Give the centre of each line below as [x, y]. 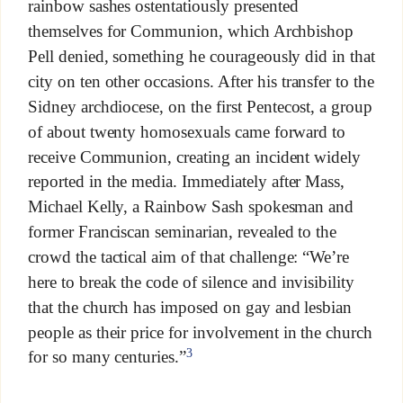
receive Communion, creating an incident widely [194, 157]
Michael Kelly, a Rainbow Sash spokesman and [191, 207]
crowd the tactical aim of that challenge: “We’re [188, 257]
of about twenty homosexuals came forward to [187, 131]
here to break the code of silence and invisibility [191, 282]
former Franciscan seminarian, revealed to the [182, 232]
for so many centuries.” [107, 357]
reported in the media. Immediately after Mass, [186, 182]
